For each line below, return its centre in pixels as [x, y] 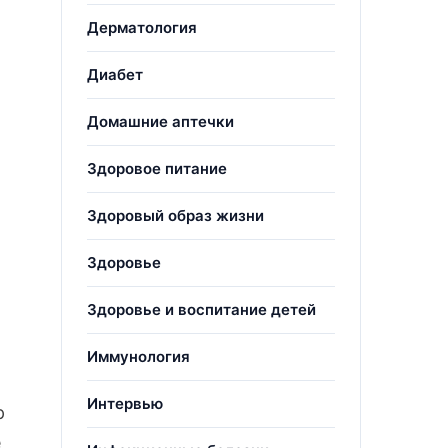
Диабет [115, 74]
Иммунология [138, 356]
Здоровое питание [157, 168]
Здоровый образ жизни [175, 215]
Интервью [125, 403]
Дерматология [142, 27]
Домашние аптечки [160, 121]
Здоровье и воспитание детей [201, 309]
